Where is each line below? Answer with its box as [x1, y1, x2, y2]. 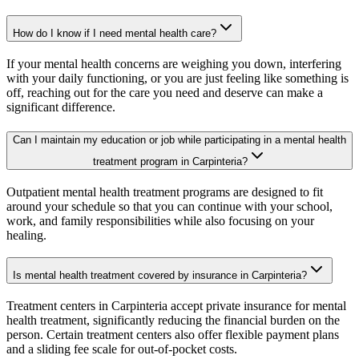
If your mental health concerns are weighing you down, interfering [6, 57, 341, 71]
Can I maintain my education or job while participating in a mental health [13, 133, 346, 146]
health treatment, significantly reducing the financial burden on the [6, 313, 340, 328]
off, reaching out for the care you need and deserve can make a [6, 86, 323, 100]
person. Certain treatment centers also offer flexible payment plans [6, 328, 339, 342]
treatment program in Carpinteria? [92, 155, 248, 167]
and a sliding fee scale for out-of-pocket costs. [6, 342, 237, 357]
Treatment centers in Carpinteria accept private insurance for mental [6, 299, 346, 313]
